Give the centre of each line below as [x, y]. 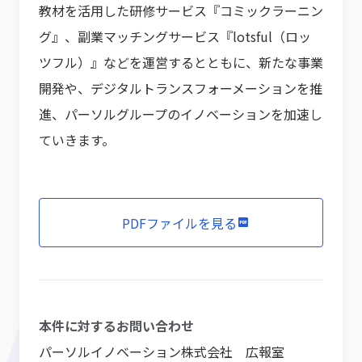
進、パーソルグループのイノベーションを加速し [181, 114]
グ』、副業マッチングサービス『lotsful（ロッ [175, 36]
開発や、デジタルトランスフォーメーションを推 [181, 88]
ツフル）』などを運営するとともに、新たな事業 [181, 62]
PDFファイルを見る [179, 223]
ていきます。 [80, 140]
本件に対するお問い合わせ [116, 326]
